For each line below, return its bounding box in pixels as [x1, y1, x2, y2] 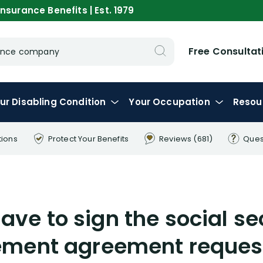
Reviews [159, 133, 194, 144]
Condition [59, 96, 106, 108]
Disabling [12, 96, 59, 108]
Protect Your [48, 133, 97, 144]
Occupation [153, 96, 210, 108]
